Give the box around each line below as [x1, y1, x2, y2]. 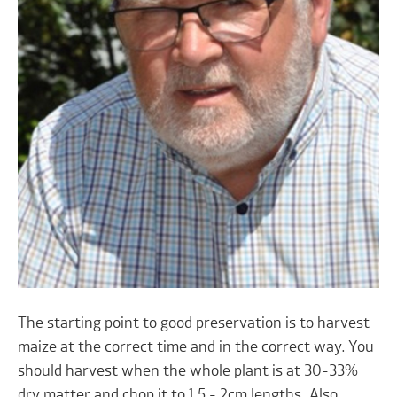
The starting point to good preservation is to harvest [18, 315, 370, 332]
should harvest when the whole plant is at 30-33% [18, 363, 359, 380]
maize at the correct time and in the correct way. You [18, 339, 375, 356]
